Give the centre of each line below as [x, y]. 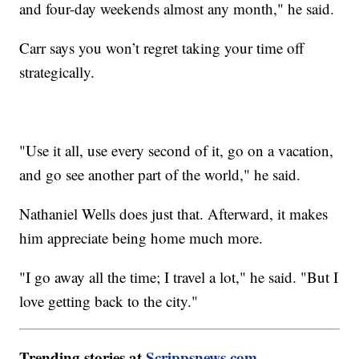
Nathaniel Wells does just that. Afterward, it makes [174, 213]
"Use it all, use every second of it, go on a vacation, [177, 150]
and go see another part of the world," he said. [160, 174]
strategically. [57, 71]
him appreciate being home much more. [141, 237]
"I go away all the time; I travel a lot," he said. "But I [179, 276]
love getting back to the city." [109, 301]
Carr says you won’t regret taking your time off [162, 47]
